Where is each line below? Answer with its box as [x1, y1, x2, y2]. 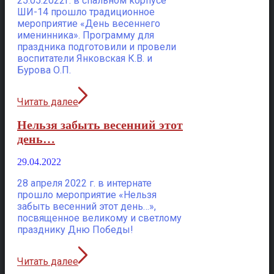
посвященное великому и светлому [17, 212, 182, 224]
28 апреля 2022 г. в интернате [17, 177, 152, 190]
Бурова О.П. [17, 64, 71, 76]
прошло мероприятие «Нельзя [17, 189, 157, 201]
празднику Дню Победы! [17, 224, 133, 236]
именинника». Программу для [17, 29, 154, 41]
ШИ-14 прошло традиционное [17, 6, 155, 18]
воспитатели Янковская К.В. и [17, 52, 152, 64]
